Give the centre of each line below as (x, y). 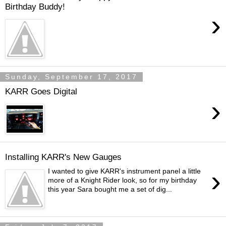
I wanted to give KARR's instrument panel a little (125, 171)
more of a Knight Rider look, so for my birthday (123, 180)
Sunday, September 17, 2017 (71, 77)
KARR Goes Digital (41, 91)
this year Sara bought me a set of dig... (110, 189)
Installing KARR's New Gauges (63, 157)
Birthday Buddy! (35, 6)
